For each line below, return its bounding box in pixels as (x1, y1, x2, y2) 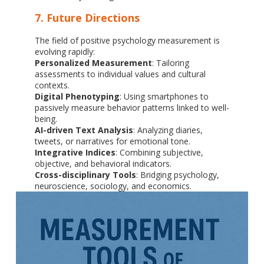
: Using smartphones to (119, 91, 209, 103)
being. (34, 113, 57, 125)
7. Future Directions (34, 11, 140, 25)
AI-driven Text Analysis (34, 124, 133, 136)
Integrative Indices (34, 147, 115, 159)
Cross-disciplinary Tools (34, 169, 136, 181)
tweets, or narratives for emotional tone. (34, 136, 190, 147)
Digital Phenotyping (34, 91, 120, 103)
